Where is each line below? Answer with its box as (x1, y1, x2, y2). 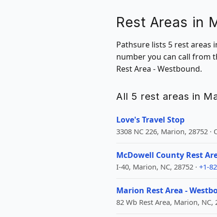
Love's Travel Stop (116, 114, 185, 125)
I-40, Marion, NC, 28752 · (116, 162, 199, 171)
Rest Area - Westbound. (116, 63, 202, 74)
